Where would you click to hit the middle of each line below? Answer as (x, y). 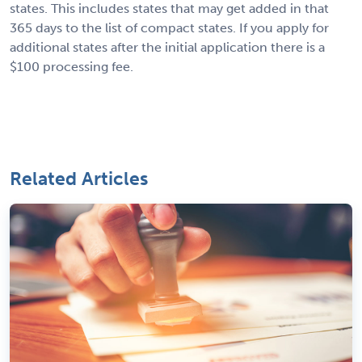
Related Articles (79, 179)
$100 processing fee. (72, 67)
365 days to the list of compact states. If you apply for (169, 28)
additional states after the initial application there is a (167, 48)
